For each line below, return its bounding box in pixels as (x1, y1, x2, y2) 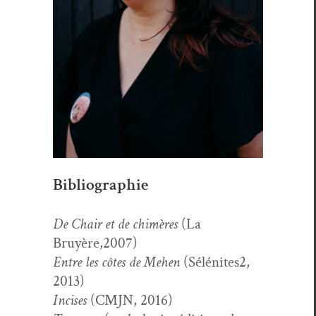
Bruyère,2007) (53, 233, 138, 253)
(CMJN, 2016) (90, 290, 173, 310)
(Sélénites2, (183, 252, 250, 272)
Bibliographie (53, 173, 152, 195)
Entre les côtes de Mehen (53, 252, 183, 272)
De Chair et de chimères (53, 214, 181, 233)
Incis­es (53, 290, 90, 310)
